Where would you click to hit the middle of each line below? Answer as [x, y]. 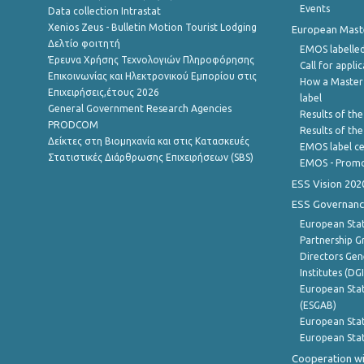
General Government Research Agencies [140, 108]
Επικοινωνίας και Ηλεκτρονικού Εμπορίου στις [152, 76]
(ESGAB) [318, 305]
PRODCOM [73, 125]
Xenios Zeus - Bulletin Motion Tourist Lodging [152, 27]
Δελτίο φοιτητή [84, 43]
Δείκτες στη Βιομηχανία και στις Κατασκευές [149, 141]
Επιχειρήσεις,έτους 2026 [104, 92]
